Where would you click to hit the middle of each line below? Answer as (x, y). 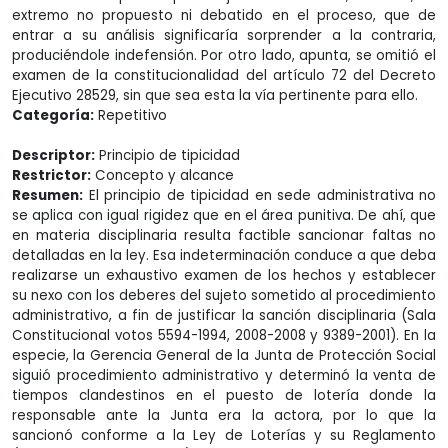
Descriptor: (53, 155)
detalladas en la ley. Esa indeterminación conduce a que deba (224, 255)
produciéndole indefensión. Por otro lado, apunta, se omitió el (224, 55)
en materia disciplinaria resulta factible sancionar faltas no (224, 235)
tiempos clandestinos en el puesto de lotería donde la (224, 395)
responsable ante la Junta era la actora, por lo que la (224, 415)
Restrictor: (51, 175)
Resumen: (47, 195)
